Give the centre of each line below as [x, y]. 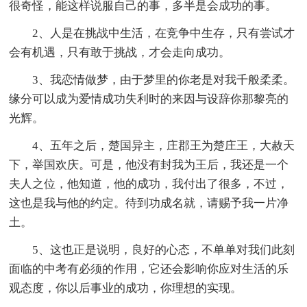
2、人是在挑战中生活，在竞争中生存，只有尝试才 [164, 34]
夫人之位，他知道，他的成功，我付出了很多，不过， [149, 184]
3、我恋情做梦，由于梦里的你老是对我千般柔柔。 [164, 80]
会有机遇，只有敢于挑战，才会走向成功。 [120, 53]
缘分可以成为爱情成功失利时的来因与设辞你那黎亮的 [149, 99]
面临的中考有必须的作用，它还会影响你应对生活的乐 [149, 269]
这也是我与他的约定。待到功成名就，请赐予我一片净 [149, 204]
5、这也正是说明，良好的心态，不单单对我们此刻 [164, 250]
